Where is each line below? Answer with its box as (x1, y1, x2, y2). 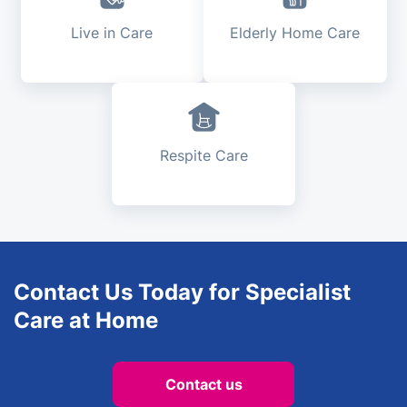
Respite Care (159, 146, 248, 165)
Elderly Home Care (230, 24, 361, 43)
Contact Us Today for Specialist (14, 279, 351, 306)
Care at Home (14, 307, 158, 334)
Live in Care (71, 24, 154, 43)
